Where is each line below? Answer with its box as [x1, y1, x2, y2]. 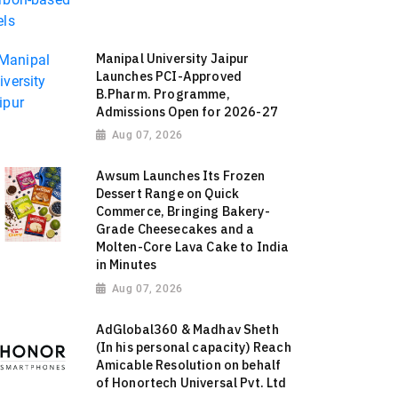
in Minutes [95, 256, 157, 274]
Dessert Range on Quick [95, 185, 240, 203]
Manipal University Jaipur [95, 49, 250, 67]
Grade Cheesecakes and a [95, 220, 255, 238]
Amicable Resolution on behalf [95, 356, 282, 374]
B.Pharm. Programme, [95, 84, 230, 102]
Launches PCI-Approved [95, 67, 243, 84]
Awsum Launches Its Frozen [95, 167, 266, 185]
